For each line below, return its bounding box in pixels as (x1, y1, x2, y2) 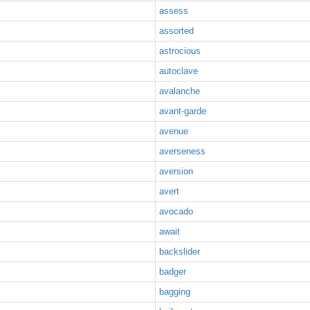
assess (159, 6, 188, 16)
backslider (159, 246, 200, 257)
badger (159, 266, 186, 277)
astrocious (159, 46, 201, 56)
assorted (159, 26, 194, 36)
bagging (159, 286, 190, 297)
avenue (159, 126, 188, 136)
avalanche (159, 86, 200, 96)
